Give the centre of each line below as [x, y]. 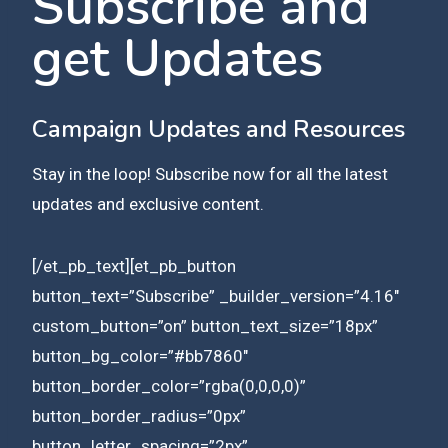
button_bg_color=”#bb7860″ [140, 355]
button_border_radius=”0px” [139, 415]
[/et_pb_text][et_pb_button [134, 265]
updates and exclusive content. [148, 203]
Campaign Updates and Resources [218, 128]
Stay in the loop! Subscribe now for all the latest [210, 173]
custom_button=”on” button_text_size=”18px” [205, 325]
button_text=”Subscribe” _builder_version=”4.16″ [215, 295]
